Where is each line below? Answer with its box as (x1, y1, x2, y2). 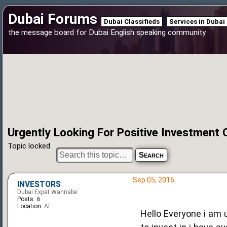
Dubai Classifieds (104, 18, 160, 25)
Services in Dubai (169, 18, 225, 25)
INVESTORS (17, 179, 61, 189)
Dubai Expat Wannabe (17, 188, 77, 196)
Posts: (17, 195, 35, 203)
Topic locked (8, 141, 50, 150)
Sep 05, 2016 (132, 175, 174, 184)
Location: (17, 202, 43, 210)
